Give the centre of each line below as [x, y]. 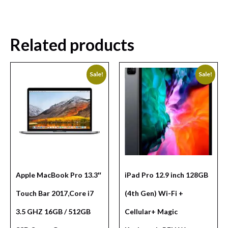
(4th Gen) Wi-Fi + [154, 193]
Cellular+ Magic [151, 212]
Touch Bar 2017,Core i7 [55, 193]
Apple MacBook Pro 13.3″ [59, 175]
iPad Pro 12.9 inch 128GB [166, 175]
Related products [72, 45]
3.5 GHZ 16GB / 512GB [53, 212]
